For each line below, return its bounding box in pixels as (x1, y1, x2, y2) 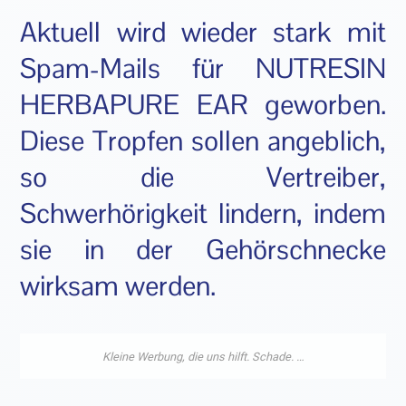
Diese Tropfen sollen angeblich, (20, 123, 386, 159)
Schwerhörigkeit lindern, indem (20, 196, 386, 232)
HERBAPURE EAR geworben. (20, 87, 386, 123)
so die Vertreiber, (20, 159, 386, 196)
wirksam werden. (20, 268, 217, 304)
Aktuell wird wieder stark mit (20, 14, 386, 51)
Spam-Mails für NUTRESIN (20, 51, 386, 87)
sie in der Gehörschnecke (20, 232, 386, 268)
